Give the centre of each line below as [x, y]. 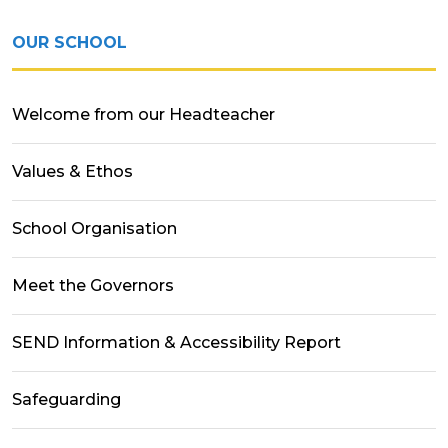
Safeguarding [66, 400]
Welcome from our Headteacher [143, 115]
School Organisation [94, 229]
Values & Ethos [72, 172]
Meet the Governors [93, 286]
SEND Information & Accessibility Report [176, 343]
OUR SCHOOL [69, 43]
